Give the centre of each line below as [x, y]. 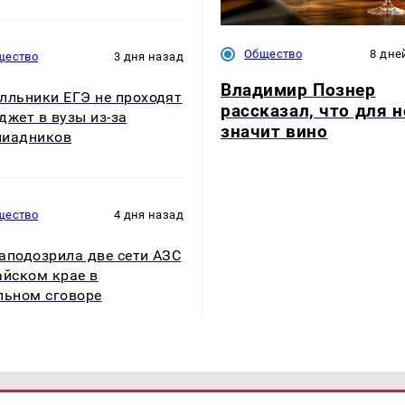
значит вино [274, 131]
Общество [273, 54]
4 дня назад [148, 215]
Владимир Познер [298, 89]
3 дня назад [148, 56]
